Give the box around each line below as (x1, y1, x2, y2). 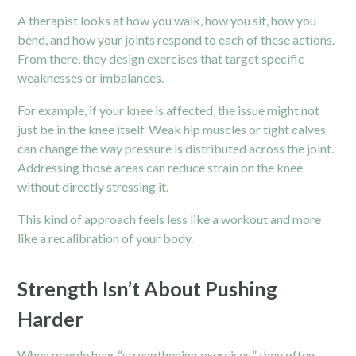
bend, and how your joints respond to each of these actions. (17, 31, 335, 47)
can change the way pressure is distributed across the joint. (17, 140, 335, 156)
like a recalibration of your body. (17, 230, 194, 246)
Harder (17, 306, 84, 331)
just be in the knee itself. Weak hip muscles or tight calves (17, 121, 327, 137)
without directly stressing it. (17, 178, 169, 194)
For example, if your (17, 102, 127, 118)
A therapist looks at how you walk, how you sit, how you (17, 12, 317, 28)
